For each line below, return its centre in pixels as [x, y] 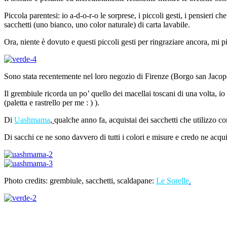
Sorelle [177, 181]
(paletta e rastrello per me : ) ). [52, 103]
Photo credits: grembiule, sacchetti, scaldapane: [79, 181]
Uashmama [32, 120]
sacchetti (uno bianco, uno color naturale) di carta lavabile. [97, 25]
